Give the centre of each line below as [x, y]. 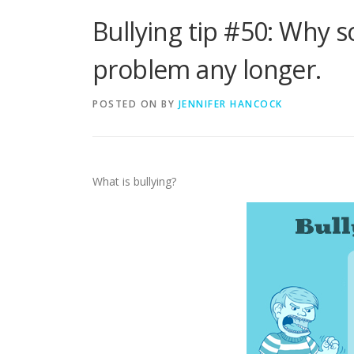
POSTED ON [127, 104]
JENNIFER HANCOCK [230, 104]
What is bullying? [134, 181]
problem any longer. [207, 69]
